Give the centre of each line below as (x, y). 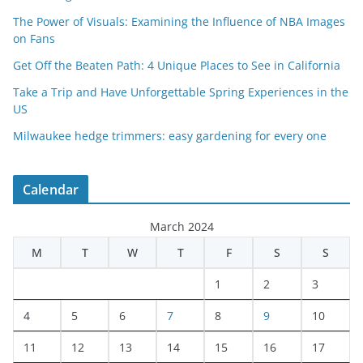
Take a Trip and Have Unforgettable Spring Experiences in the (181, 92)
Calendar (51, 190)
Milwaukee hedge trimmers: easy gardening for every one (170, 136)
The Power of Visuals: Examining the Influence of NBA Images (179, 22)
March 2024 (181, 227)
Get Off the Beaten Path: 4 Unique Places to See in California (177, 66)
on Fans (34, 39)
